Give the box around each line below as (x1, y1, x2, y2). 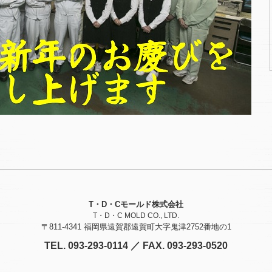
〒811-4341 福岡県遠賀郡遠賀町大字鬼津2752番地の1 (41, 222, 231, 231)
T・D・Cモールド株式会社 (89, 200, 183, 209)
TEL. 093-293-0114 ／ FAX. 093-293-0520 (44, 240, 228, 251)
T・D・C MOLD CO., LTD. (93, 211, 179, 220)
